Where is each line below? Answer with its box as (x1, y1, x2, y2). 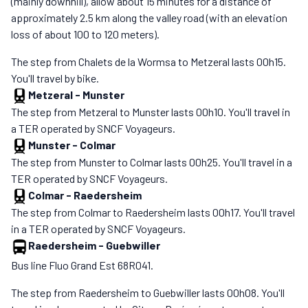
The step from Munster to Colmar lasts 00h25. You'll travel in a (11, 155, 292, 168)
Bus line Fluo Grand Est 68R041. (11, 258, 153, 272)
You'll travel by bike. (11, 71, 99, 85)
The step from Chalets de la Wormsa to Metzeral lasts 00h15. (11, 54, 286, 68)
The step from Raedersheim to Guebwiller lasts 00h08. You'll (11, 285, 285, 299)
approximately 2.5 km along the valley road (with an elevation (11, 10, 287, 24)
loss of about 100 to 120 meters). (11, 27, 159, 41)
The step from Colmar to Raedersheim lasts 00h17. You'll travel (11, 205, 295, 219)
